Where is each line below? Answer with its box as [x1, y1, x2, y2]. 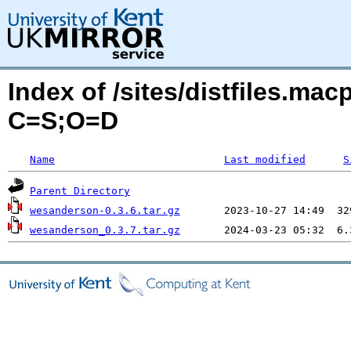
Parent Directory [30, 185, 130, 197]
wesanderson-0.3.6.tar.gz [30, 204, 180, 216]
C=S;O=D [8, 107, 118, 135]
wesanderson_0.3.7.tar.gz [30, 224, 180, 236]
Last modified [224, 154, 306, 165]
